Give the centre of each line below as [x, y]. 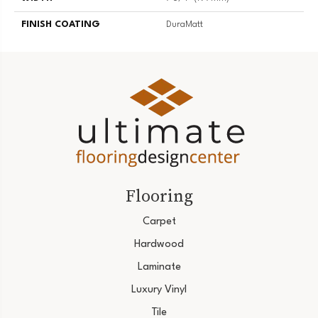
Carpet [159, 221]
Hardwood [159, 244]
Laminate [159, 267]
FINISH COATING [61, 24]
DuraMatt [185, 24]
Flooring [159, 195]
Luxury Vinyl [159, 290]
